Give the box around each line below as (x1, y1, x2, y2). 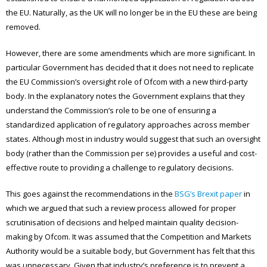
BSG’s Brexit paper (175, 188, 242, 199)
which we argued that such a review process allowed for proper (6, 202, 236, 213)
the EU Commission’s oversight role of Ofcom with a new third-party (6, 76, 248, 87)
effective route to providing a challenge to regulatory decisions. (6, 162, 234, 173)
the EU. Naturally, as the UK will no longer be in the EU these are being (6, 7, 257, 18)
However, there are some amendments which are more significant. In (6, 47, 255, 58)
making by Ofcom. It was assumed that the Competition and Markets (6, 231, 252, 242)
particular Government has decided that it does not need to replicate (6, 61, 254, 73)
